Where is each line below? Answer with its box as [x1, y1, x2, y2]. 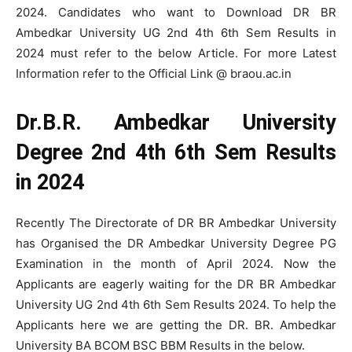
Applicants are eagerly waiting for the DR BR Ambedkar [16, 277, 336, 291]
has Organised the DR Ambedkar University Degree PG [16, 236, 336, 251]
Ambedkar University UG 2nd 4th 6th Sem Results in [16, 25, 336, 40]
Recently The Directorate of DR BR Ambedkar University [16, 215, 336, 230]
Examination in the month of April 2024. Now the [16, 256, 336, 271]
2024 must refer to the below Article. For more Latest [16, 46, 336, 60]
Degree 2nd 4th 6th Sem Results [16, 140, 336, 165]
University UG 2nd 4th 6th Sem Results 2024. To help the [16, 297, 336, 312]
